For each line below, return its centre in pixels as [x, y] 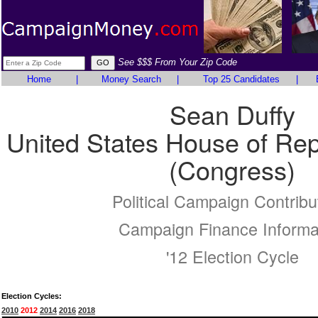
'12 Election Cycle [232, 256]
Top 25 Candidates [241, 79]
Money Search [131, 79]
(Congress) [232, 169]
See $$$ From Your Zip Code [177, 62]
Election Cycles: [32, 296]
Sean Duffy [232, 114]
